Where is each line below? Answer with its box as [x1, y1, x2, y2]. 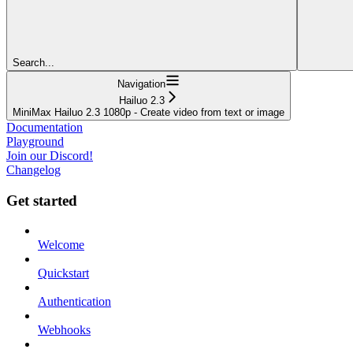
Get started [6, 191, 77, 209]
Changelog [6, 162, 61, 176]
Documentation [6, 120, 83, 134]
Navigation [117, 77, 165, 90]
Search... [13, 56, 54, 69]
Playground [6, 134, 64, 148]
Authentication [38, 295, 111, 309]
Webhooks [38, 323, 91, 337]
